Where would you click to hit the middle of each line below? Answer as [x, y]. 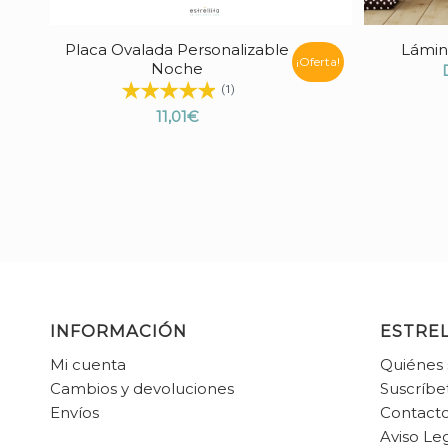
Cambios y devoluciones [142, 388]
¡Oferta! [317, 62]
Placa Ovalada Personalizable [177, 50]
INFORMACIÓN [118, 330]
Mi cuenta [88, 364]
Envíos [74, 412]
